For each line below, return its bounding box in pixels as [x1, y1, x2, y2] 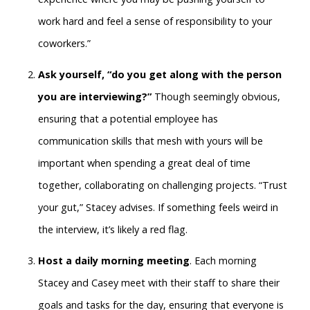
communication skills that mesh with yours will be [38, 134, 263, 148]
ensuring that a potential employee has [38, 112, 218, 126]
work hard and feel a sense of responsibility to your [38, 15, 272, 28]
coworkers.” [38, 37, 91, 51]
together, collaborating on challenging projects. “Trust [38, 179, 287, 192]
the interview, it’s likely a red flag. [38, 223, 188, 237]
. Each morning [190, 253, 257, 267]
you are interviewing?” [38, 90, 152, 104]
